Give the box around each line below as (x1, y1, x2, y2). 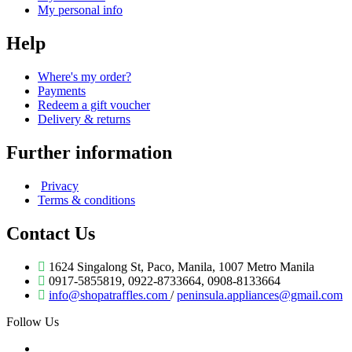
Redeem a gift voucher (38, 97, 150, 112)
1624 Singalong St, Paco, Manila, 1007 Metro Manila (46, 259, 314, 273)
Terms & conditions (38, 192, 135, 207)
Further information (6, 141, 172, 163)
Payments (38, 83, 86, 97)
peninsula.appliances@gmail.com (177, 288, 343, 302)
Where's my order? (38, 69, 131, 83)
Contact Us (6, 222, 95, 244)
